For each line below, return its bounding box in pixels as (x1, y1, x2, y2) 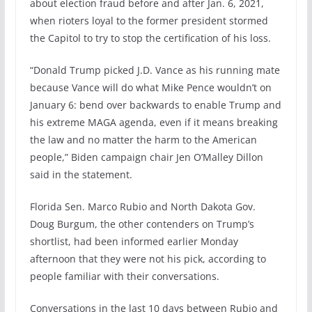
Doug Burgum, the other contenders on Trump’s (29, 217, 254, 231)
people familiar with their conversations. (29, 269, 219, 283)
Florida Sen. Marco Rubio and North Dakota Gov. (29, 199, 256, 213)
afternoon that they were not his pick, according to (29, 251, 266, 265)
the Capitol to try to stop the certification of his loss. (29, 31, 271, 45)
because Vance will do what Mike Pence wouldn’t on (29, 80, 272, 94)
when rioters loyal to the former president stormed (29, 13, 268, 27)
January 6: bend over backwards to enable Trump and (29, 97, 281, 111)
